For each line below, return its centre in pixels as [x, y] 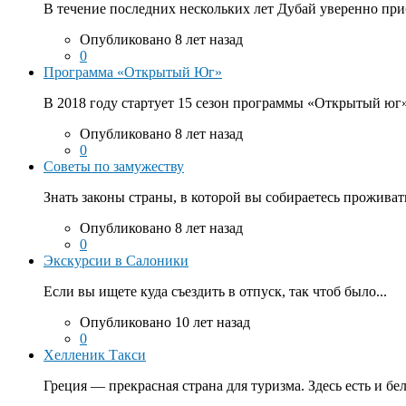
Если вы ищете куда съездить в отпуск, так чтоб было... [215, 291]
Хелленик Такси [95, 354]
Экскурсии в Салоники [116, 260]
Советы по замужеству [114, 166]
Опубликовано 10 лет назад [165, 322]
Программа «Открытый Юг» [133, 72]
